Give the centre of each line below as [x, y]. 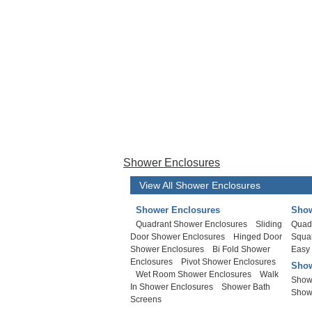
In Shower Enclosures [172, 287]
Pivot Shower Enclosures [228, 262]
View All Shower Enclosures [200, 185]
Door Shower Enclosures [178, 237]
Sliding [269, 224]
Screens [146, 299]
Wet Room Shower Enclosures [194, 274]
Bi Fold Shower [241, 249]
